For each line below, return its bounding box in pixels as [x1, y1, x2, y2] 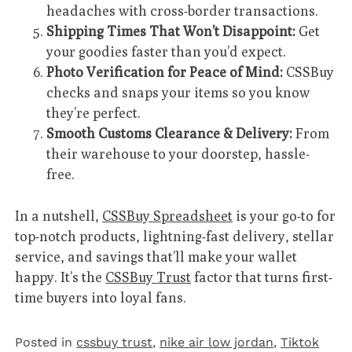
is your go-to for [233, 207, 336, 224]
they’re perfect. [46, 104, 141, 122]
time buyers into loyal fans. [15, 288, 187, 306]
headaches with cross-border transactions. [46, 2, 319, 20]
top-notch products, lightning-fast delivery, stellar [15, 227, 335, 244]
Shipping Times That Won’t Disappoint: [46, 23, 296, 40]
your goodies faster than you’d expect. [46, 43, 287, 60]
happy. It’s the [15, 268, 106, 285]
